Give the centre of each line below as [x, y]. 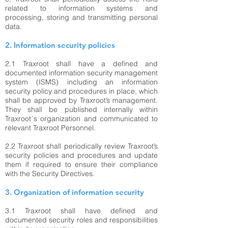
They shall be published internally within [81, 109]
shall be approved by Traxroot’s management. [81, 100]
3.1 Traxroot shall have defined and [81, 211]
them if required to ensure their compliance [81, 164]
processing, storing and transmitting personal [81, 17]
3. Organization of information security [75, 192]
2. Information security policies [60, 45]
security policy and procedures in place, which [81, 91]
